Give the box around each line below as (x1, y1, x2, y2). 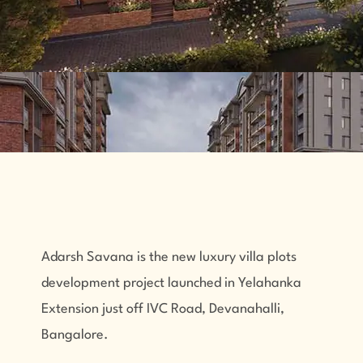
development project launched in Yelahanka (41, 276, 301, 291)
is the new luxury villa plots (136, 250, 297, 265)
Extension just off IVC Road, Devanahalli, (41, 302, 284, 317)
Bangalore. (41, 328, 109, 343)
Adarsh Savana (41, 250, 137, 265)
